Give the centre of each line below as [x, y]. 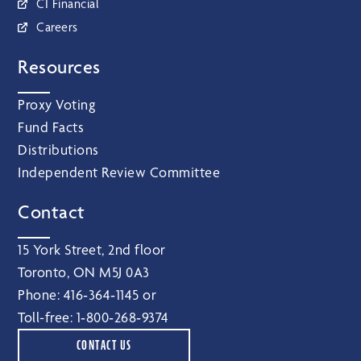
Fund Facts [51, 127]
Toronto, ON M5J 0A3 [84, 272]
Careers [57, 27]
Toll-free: [47, 317]
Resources [59, 66]
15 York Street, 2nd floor [92, 249]
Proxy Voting [57, 104]
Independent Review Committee [119, 172]
